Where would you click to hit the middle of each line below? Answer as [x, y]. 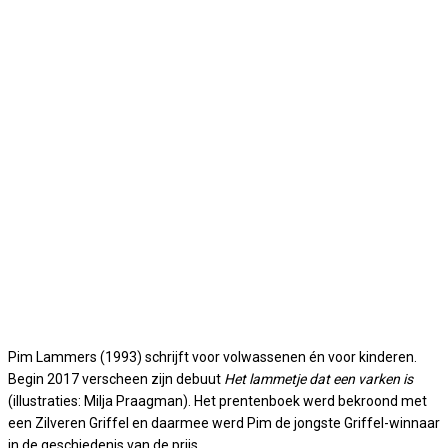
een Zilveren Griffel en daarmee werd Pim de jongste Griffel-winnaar [224, 423]
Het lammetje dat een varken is [318, 379]
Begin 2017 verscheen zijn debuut [116, 379]
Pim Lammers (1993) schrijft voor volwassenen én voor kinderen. [212, 357]
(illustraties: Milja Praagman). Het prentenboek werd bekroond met [217, 401]
